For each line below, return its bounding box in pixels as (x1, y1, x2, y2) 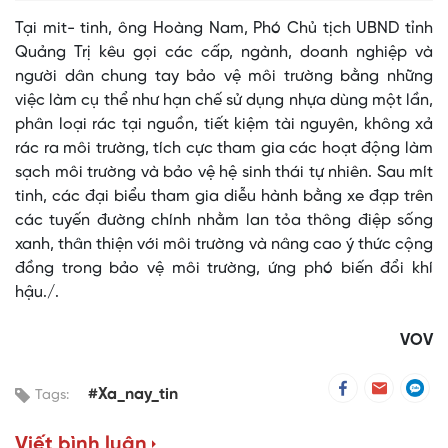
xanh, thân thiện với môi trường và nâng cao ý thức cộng (15, 236, 433, 254)
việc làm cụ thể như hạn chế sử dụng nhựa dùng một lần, (15, 92, 433, 110)
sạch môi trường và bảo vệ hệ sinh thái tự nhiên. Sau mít (15, 164, 433, 182)
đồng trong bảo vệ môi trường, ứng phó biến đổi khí (15, 260, 433, 278)
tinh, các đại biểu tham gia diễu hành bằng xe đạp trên (15, 188, 433, 206)
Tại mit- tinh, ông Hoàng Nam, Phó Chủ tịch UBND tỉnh (15, 20, 433, 38)
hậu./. (15, 284, 59, 302)
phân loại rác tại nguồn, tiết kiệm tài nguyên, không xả (15, 116, 433, 134)
